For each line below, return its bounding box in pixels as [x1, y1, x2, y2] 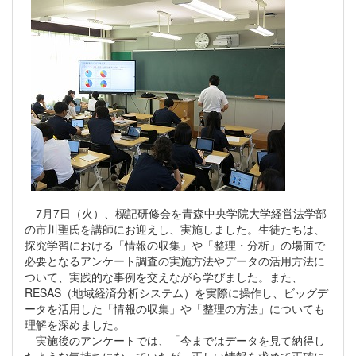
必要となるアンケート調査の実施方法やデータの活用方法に [25, 252, 325, 269]
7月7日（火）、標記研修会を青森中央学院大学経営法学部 [25, 204, 327, 221]
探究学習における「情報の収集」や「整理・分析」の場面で [25, 236, 325, 253]
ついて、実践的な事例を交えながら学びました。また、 [25, 268, 303, 284]
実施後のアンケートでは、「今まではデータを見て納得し [25, 331, 325, 348]
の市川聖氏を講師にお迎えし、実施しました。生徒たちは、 [25, 220, 325, 237]
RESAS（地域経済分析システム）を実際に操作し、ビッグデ [25, 284, 328, 300]
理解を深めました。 [25, 315, 125, 332]
